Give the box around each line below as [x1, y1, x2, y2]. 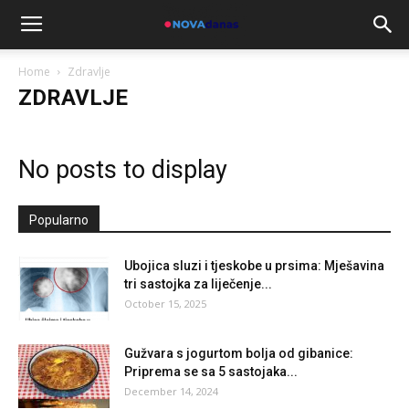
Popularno [29, 213, 89, 227]
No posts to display [18, 155, 227, 184]
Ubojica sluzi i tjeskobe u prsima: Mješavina [124, 258, 384, 273]
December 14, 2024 [124, 384, 218, 398]
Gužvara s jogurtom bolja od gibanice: [124, 346, 353, 361]
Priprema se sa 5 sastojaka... [124, 364, 298, 379]
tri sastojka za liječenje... [124, 277, 272, 291]
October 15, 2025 [124, 297, 206, 310]
